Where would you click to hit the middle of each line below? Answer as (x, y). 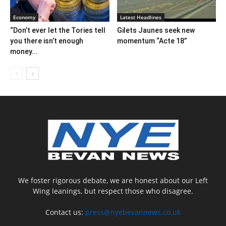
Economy (24, 17)
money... (24, 52)
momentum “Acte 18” (152, 41)
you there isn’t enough (47, 41)
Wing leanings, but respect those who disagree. (113, 191)
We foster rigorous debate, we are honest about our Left (113, 181)
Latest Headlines (140, 17)
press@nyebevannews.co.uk (133, 212)
